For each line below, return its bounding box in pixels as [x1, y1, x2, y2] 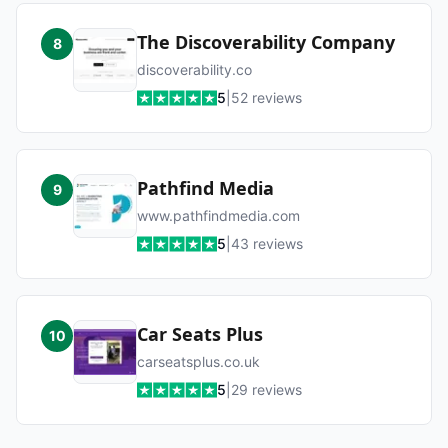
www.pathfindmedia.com [137, 207, 300, 224]
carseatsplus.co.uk [137, 353, 260, 370]
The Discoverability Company [137, 30, 395, 54]
